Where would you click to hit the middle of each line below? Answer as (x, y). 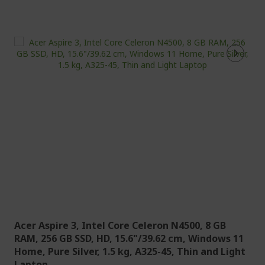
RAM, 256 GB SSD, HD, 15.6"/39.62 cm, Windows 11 (129, 238)
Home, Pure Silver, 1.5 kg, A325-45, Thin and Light (130, 251)
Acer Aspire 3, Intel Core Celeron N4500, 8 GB (120, 225)
